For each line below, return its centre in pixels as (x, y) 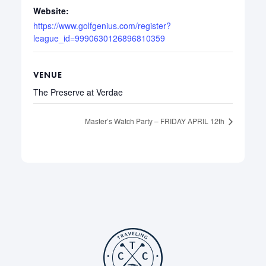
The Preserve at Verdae (78, 92)
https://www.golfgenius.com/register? (102, 25)
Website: (51, 10)
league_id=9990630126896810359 (99, 38)
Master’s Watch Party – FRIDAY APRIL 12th (155, 121)
